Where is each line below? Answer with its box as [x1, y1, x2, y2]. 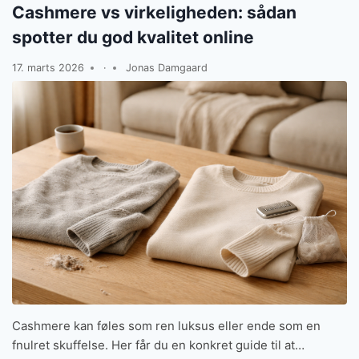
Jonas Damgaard [125, 61, 208, 74]
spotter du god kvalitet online [12, 27, 254, 48]
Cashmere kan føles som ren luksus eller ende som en [12, 317, 321, 333]
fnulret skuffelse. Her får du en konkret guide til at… [12, 337, 305, 353]
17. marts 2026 [12, 61, 84, 74]
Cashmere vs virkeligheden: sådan [12, 2, 296, 23]
